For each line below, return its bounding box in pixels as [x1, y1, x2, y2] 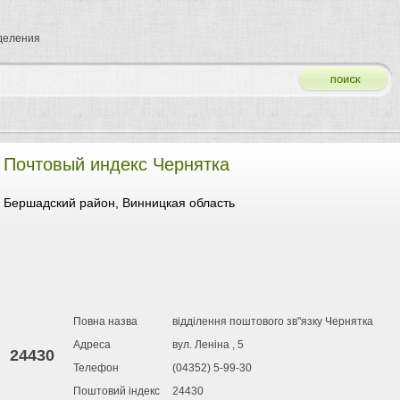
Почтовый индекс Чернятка [4, 154, 229, 174]
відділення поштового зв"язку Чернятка [172, 315, 373, 328]
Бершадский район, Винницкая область [4, 196, 235, 210]
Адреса [73, 338, 111, 351]
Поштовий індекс [73, 385, 160, 397]
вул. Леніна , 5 [172, 338, 244, 351]
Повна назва [73, 315, 137, 328]
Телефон [73, 362, 119, 374]
